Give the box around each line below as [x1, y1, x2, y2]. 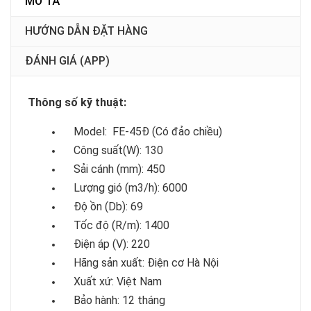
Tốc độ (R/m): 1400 [62, 219, 169, 232]
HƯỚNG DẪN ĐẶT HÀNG [25, 24, 148, 37]
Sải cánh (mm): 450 [62, 162, 165, 176]
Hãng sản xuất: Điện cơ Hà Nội [62, 256, 219, 269]
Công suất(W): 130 [62, 144, 163, 157]
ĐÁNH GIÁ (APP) [25, 54, 110, 67]
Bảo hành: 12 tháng [62, 294, 165, 307]
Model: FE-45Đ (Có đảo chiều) [62, 125, 222, 138]
